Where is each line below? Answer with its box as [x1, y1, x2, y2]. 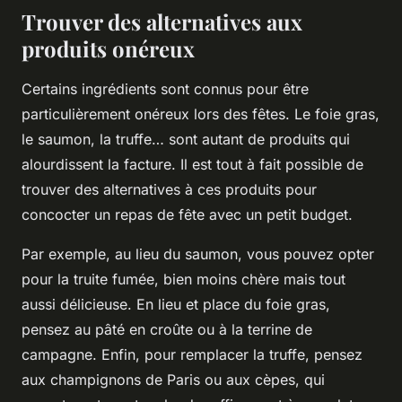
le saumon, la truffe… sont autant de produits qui [22, 129, 350, 148]
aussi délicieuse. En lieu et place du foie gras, [22, 294, 330, 313]
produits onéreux [22, 33, 195, 63]
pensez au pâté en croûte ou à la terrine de [22, 319, 312, 338]
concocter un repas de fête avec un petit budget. [22, 205, 353, 223]
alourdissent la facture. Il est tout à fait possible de [22, 154, 363, 173]
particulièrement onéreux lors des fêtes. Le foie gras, [22, 104, 380, 123]
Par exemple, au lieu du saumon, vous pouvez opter [22, 244, 374, 263]
